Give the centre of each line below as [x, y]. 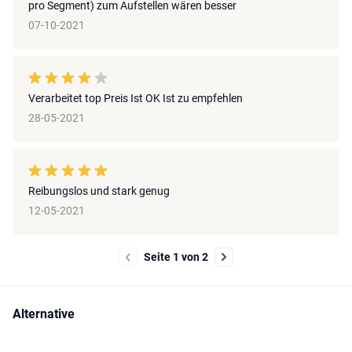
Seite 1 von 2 [176, 257]
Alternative [44, 314]
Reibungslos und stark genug [99, 191]
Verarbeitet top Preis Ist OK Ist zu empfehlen [136, 99]
